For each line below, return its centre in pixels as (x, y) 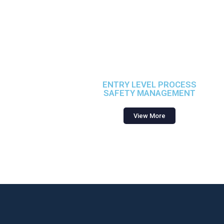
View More (149, 116)
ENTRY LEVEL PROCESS (149, 84)
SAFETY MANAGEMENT (149, 93)
